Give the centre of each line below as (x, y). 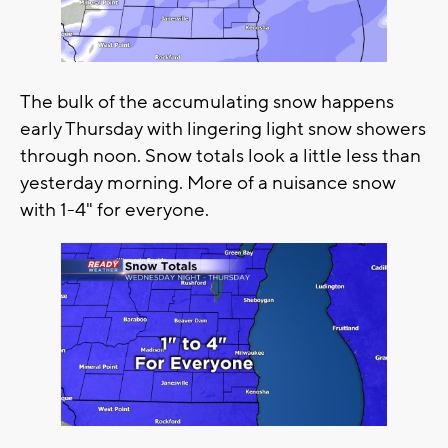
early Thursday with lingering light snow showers (223, 128)
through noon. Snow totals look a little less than (220, 155)
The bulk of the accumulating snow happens (207, 101)
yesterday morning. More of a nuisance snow (208, 182)
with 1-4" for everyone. (116, 209)
